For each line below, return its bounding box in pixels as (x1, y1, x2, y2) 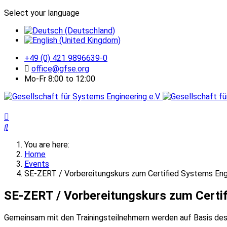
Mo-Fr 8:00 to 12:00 (24, 74, 95, 84)
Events (24, 159, 49, 169)
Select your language (4, 8, 80, 18)
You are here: (24, 140, 73, 149)
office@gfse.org (31, 64, 89, 73)
